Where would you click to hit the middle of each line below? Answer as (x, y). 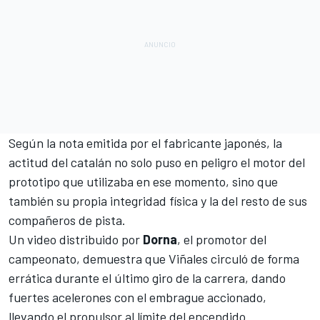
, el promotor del (222, 239)
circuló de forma (254, 258)
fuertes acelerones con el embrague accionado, (137, 297)
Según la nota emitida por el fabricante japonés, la (145, 142)
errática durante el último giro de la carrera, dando (147, 277)
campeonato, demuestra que (89, 258)
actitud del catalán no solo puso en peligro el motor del (157, 162)
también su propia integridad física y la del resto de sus (158, 200)
